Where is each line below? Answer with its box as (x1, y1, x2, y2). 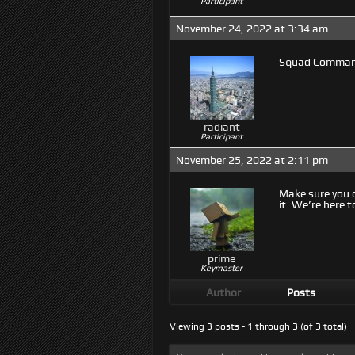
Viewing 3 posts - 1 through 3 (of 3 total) (170, 321, 347, 332)
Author (206, 286, 241, 299)
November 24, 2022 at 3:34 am (176, 22, 328, 35)
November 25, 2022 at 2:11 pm (176, 154, 328, 166)
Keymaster (200, 263, 242, 273)
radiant (203, 120, 240, 133)
